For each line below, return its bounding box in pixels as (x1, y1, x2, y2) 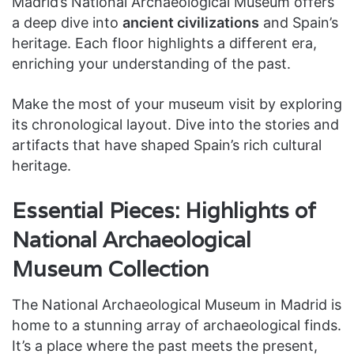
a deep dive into (12, 14, 122, 31)
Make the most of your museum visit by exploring (12, 96, 342, 112)
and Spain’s (259, 14, 338, 31)
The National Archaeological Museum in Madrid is (12, 296, 341, 313)
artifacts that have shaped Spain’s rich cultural (12, 137, 322, 153)
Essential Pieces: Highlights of (12, 197, 316, 224)
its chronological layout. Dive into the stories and (12, 116, 339, 133)
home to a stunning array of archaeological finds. (12, 316, 341, 333)
